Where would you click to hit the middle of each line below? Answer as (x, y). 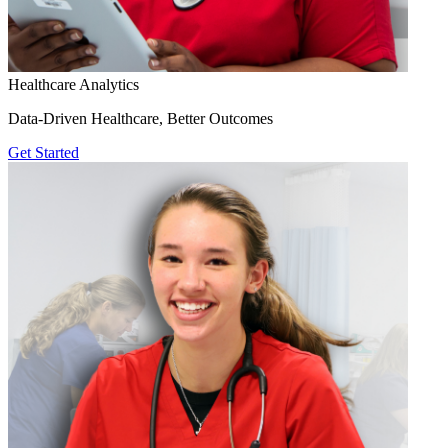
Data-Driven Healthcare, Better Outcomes (140, 118)
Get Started (43, 152)
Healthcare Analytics (73, 84)
